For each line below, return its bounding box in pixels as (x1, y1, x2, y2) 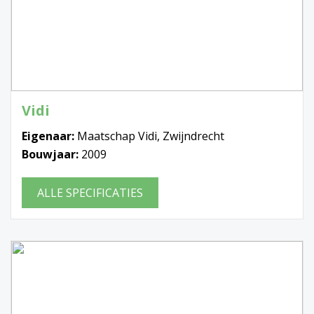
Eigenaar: (22, 128, 77, 144)
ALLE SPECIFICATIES (37, 185, 143, 201)
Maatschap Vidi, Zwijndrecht (77, 128, 224, 144)
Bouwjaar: (22, 146, 81, 163)
